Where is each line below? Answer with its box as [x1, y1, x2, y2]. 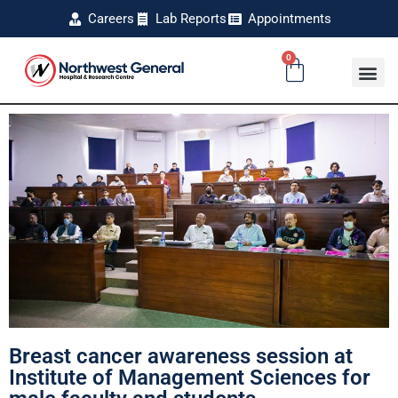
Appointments [247, 11, 331, 27]
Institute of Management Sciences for [9, 364, 370, 390]
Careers [88, 11, 135, 27]
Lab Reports [155, 11, 227, 27]
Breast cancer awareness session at [9, 343, 353, 369]
